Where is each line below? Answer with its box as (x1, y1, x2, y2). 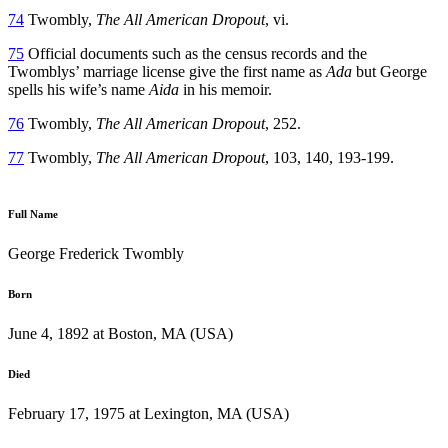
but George (352, 62, 427, 80)
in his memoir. (179, 80, 272, 98)
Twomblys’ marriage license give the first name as (8, 62, 326, 80)
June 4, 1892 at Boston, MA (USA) (8, 324, 233, 342)
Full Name (8, 207, 58, 220)
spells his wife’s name (8, 80, 149, 98)
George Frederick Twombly (8, 244, 184, 262)
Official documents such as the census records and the (24, 44, 367, 62)
